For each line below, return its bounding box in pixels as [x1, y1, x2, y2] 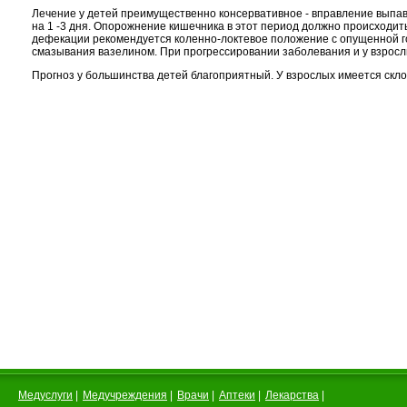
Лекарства [265, 389, 319, 402]
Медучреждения [83, 389, 167, 402]
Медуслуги [18, 389, 73, 402]
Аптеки [219, 389, 255, 402]
